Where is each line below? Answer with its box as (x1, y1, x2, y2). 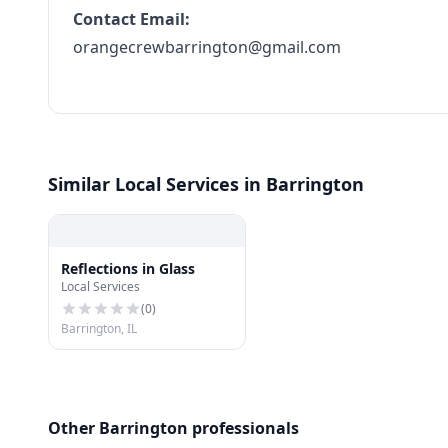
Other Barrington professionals (48, 417, 299, 439)
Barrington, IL (61, 320, 137, 337)
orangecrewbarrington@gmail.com (73, 36, 341, 58)
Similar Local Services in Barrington (48, 172, 364, 196)
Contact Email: (73, 8, 190, 30)
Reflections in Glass (61, 259, 195, 278)
